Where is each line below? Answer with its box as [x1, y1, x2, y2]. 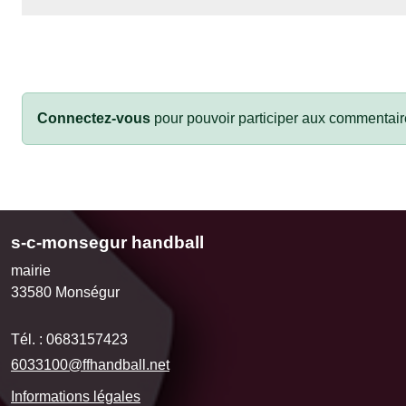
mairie [11, 262, 51, 278]
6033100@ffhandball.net [11, 356, 169, 372]
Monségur [55, 284, 120, 300]
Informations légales [11, 388, 140, 404]
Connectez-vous [37, 110, 150, 126]
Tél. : [11, 331, 46, 347]
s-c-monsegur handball [11, 232, 204, 252]
